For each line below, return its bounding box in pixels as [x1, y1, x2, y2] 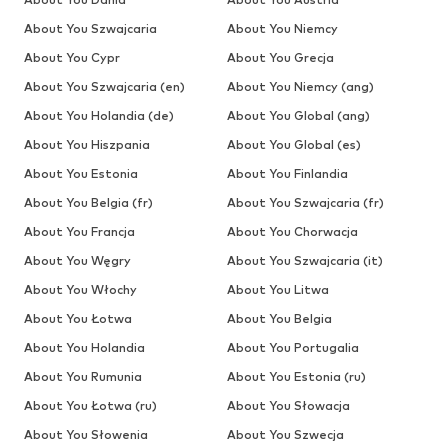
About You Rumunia [24, 368, 142, 384]
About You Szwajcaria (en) [24, 78, 185, 94]
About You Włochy [24, 281, 137, 297]
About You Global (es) [226, 136, 361, 152]
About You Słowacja [226, 397, 350, 413]
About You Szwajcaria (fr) [226, 194, 384, 210]
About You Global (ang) [226, 107, 370, 123]
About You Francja [24, 223, 135, 239]
